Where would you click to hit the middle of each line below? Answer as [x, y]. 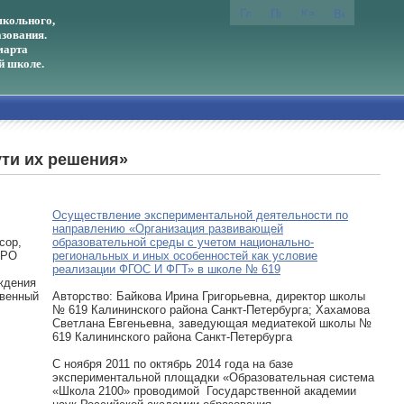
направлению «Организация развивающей [168, 229]
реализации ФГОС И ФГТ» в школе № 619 [166, 269]
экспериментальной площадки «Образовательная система [213, 377]
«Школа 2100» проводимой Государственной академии [204, 391]
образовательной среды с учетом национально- [183, 242]
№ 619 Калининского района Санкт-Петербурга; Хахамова [211, 310]
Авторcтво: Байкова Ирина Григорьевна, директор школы [209, 296]
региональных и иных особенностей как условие [185, 256]
